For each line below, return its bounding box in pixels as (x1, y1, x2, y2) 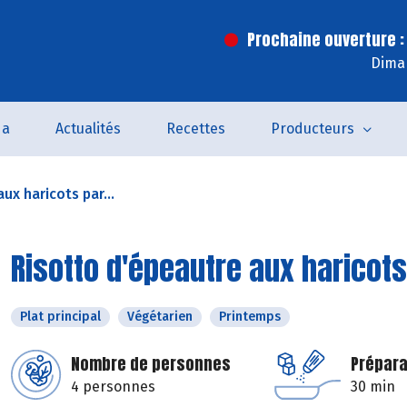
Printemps (219, 309, 281, 324)
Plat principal (20, 309, 101, 324)
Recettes (165, 120, 225, 137)
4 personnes (71, 378, 155, 395)
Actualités (55, 120, 121, 137)
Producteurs (270, 120, 354, 137)
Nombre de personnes (71, 352, 231, 376)
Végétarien (127, 309, 193, 324)
